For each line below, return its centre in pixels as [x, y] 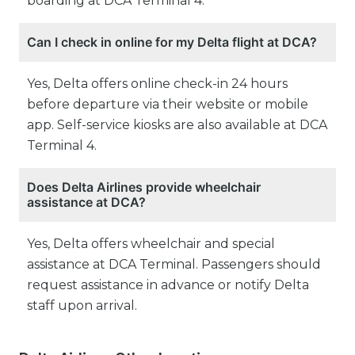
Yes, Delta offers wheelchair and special [151, 244]
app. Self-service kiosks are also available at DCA [177, 125]
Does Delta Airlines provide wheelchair [144, 187]
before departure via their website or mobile [168, 105]
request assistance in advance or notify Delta [168, 285]
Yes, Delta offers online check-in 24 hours [157, 84]
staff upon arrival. [82, 306]
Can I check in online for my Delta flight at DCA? [172, 42]
